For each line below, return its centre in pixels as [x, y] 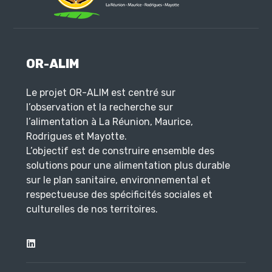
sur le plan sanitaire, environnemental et [118, 180]
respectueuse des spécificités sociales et [119, 195]
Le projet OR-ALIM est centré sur [100, 93]
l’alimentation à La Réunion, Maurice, [109, 122]
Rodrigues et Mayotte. [76, 137]
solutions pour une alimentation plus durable [128, 166]
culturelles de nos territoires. [92, 209]
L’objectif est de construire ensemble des [120, 151]
